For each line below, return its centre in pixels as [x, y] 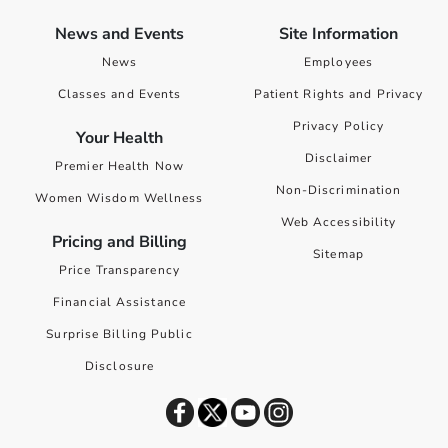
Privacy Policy [338, 126]
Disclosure [119, 366]
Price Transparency [119, 270]
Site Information [338, 34]
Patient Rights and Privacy [338, 94]
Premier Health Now [119, 166]
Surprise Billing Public [119, 334]
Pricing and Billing [119, 242]
